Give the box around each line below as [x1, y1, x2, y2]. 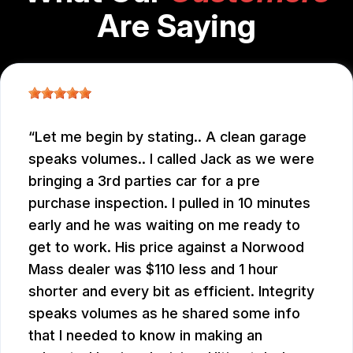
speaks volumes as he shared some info [28, 305, 300, 322]
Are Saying [97, 6, 256, 46]
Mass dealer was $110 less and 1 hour [28, 261, 278, 278]
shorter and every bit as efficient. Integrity [28, 283, 314, 300]
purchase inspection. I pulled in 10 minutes [28, 195, 310, 212]
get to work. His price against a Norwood [28, 239, 304, 256]
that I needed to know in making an [28, 327, 262, 344]
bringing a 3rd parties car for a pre [28, 173, 260, 190]
